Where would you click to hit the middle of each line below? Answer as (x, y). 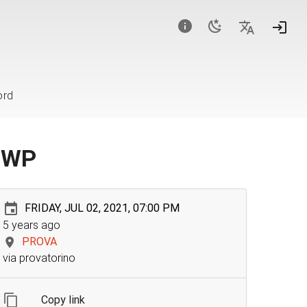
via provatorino (39, 258)
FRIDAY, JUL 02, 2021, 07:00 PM (102, 208)
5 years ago (31, 225)
